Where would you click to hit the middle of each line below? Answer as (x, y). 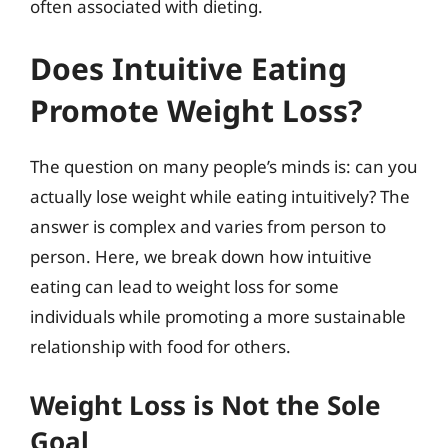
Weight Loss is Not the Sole (205, 405)
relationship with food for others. (160, 346)
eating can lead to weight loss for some (184, 286)
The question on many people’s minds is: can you (224, 166)
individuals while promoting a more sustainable (218, 316)
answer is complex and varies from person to (208, 226)
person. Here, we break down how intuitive (201, 256)
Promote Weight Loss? (196, 110)
